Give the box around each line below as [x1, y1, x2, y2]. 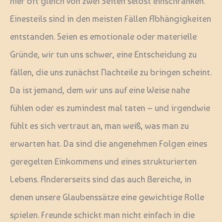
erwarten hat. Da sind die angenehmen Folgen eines [10, 138, 207, 149]
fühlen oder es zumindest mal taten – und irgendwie [10, 103, 210, 113]
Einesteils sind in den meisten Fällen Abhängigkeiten [10, 13, 211, 24]
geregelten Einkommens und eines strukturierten [10, 156, 197, 167]
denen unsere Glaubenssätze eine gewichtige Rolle [10, 192, 204, 203]
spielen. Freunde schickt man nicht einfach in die [10, 210, 195, 221]
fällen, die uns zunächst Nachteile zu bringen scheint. [10, 67, 212, 78]
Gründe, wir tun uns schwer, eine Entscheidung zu [10, 49, 197, 60]
